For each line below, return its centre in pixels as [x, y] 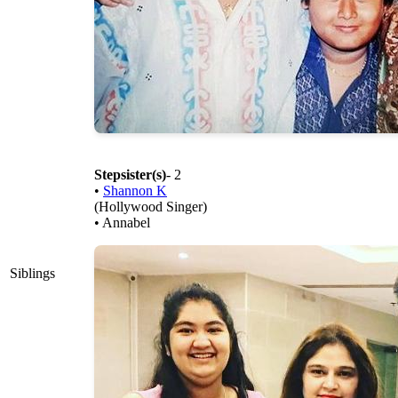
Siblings [32, 274]
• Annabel [122, 223]
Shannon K [135, 191]
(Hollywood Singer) [151, 207]
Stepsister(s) [130, 175]
